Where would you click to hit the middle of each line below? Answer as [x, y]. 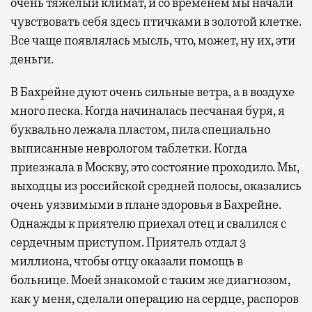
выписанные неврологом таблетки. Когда [129, 148]
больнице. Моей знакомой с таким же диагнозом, [150, 280]
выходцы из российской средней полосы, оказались [156, 186]
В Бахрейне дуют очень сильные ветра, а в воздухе [153, 92]
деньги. [32, 59]
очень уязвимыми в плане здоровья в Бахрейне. [146, 204]
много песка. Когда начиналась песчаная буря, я [148, 110]
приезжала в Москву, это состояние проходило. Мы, [155, 167]
